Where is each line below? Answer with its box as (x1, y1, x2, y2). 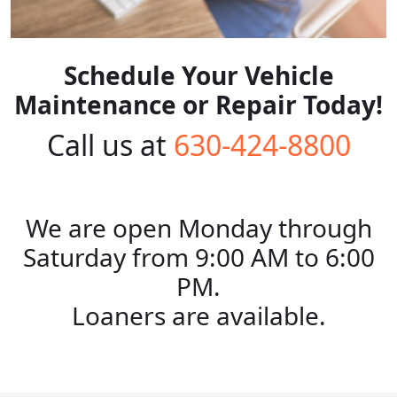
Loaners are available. (71, 298, 326, 332)
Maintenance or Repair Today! (14, 87, 383, 121)
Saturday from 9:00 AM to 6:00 (22, 239, 375, 274)
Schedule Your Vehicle (63, 58, 334, 92)
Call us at (46, 125, 174, 164)
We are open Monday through (25, 210, 372, 245)
